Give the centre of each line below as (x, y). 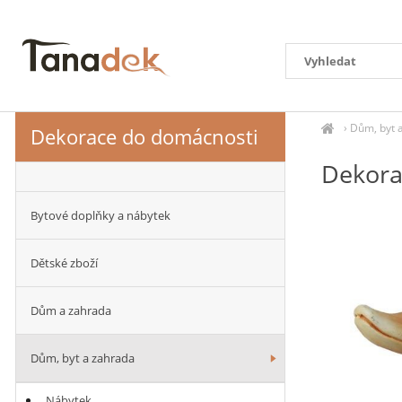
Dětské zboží (64, 263)
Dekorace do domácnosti (144, 136)
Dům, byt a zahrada (83, 358)
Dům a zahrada (71, 310)
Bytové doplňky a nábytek (100, 215)
